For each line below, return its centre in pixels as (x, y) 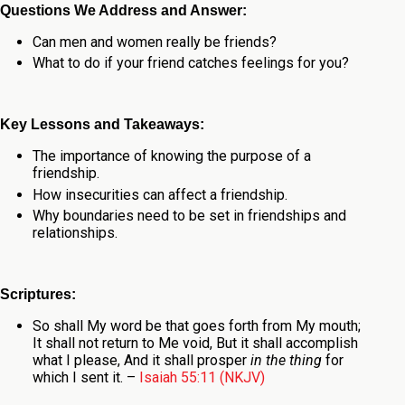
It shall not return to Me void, (124, 344)
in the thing (286, 361)
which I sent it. (77, 378)
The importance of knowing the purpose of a (171, 156)
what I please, (78, 361)
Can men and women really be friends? (154, 42)
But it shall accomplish (287, 344)
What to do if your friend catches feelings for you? (190, 63)
